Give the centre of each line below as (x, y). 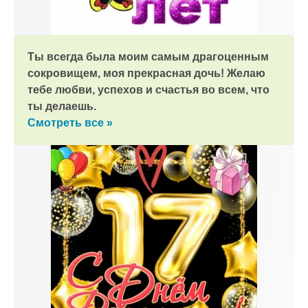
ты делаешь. (62, 106)
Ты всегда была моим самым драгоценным (148, 57)
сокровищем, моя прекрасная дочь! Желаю (146, 73)
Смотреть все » (70, 123)
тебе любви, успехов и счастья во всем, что (148, 90)
